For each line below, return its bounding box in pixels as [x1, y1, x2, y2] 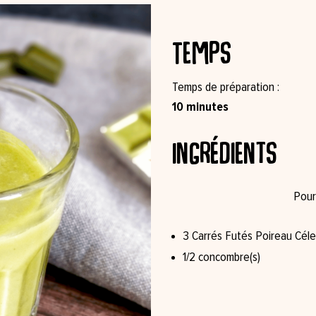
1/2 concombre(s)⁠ [183, 250, 260, 264]
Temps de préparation [172, 80, 277, 94]
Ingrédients [172, 133, 278, 171]
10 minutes [172, 98, 229, 114]
